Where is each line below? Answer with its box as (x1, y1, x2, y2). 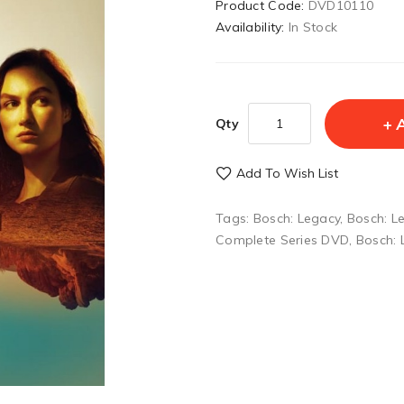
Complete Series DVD (216, 232, 350, 248)
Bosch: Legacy (252, 210, 341, 226)
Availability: (216, 19, 289, 35)
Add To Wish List (236, 165, 338, 181)
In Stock (288, 19, 338, 35)
